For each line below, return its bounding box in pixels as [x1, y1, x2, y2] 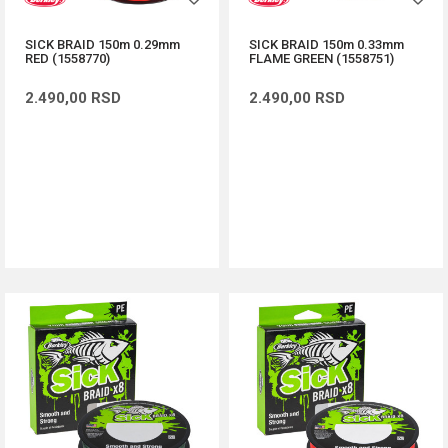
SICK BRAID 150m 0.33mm [249, 37, 404, 52]
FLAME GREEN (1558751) [249, 51, 394, 66]
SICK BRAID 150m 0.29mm [25, 37, 180, 52]
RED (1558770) [25, 51, 110, 66]
